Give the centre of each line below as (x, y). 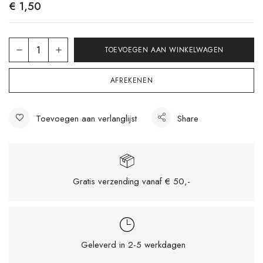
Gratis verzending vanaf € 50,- (131, 182)
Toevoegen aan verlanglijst (86, 119)
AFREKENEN (131, 81)
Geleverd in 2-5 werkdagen (131, 245)
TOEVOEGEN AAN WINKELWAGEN (164, 50)
